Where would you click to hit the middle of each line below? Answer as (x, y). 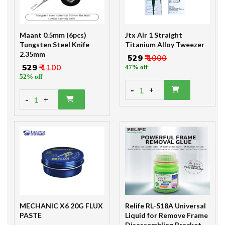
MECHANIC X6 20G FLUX (61, 206)
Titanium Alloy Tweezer (165, 45)
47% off (136, 67)
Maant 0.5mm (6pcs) (53, 35)
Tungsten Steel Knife (54, 45)
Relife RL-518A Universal (165, 206)
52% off (31, 77)
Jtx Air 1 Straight (154, 35)
